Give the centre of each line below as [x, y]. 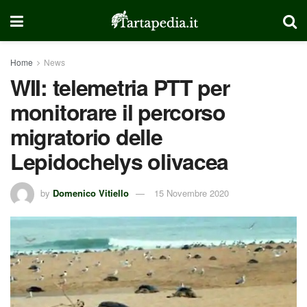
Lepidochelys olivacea [120, 161]
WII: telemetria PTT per [120, 87]
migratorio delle [86, 136]
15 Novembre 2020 [192, 193]
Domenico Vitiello [91, 193]
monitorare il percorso [118, 112]
